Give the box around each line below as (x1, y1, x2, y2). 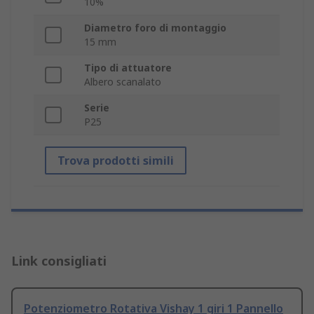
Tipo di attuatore (84, 61, 172, 75)
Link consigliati (11, 252, 107, 270)
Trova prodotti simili (57, 153, 174, 169)
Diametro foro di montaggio (84, 21, 226, 35)
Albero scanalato (84, 75, 161, 89)
